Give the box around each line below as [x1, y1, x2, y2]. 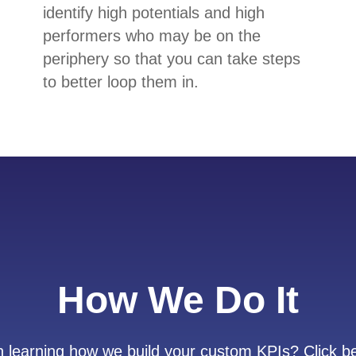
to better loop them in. [43, 73, 199, 91]
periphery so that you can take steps [43, 50, 301, 68]
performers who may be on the [43, 27, 261, 45]
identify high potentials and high [43, 4, 265, 22]
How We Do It [57, 279, 299, 322]
